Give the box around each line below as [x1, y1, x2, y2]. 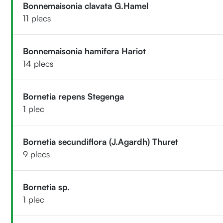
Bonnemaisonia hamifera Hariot [23, 45, 146, 56]
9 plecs [23, 148, 50, 159]
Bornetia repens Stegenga [23, 91, 124, 102]
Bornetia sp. [23, 181, 70, 192]
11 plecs [23, 12, 51, 23]
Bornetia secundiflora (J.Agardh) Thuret [23, 136, 179, 147]
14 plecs [23, 58, 54, 69]
